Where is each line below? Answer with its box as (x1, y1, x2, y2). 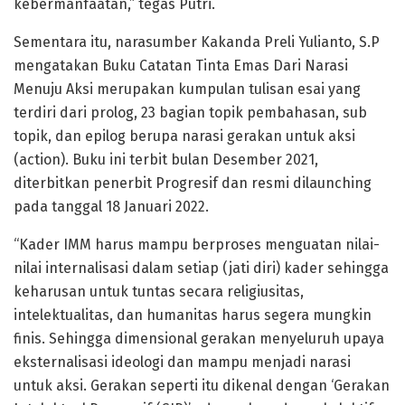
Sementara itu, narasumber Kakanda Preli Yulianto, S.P (14, 33, 380, 51)
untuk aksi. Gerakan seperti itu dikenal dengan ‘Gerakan (14, 376, 390, 394)
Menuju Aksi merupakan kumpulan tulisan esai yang (14, 80, 361, 98)
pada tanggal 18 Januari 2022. (14, 197, 209, 215)
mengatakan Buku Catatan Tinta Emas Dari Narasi (14, 56, 348, 74)
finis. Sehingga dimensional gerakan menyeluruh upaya (14, 329, 384, 347)
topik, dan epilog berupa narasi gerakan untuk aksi (14, 127, 355, 145)
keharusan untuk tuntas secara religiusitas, (14, 282, 304, 300)
